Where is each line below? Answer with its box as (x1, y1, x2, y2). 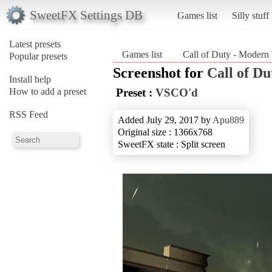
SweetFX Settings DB (29, 7, 143, 22)
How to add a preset (9, 86, 86, 97)
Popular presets (9, 50, 67, 61)
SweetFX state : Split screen (118, 138, 225, 149)
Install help (9, 73, 51, 84)
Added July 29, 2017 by (118, 114, 212, 125)
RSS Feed (9, 109, 48, 120)
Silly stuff (231, 10, 269, 21)
